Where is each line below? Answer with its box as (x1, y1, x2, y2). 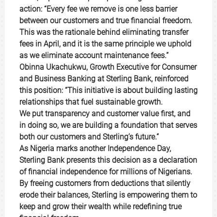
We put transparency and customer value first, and (19, 109, 190, 118)
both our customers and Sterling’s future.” (19, 132, 159, 141)
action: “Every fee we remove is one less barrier (19, 4, 177, 14)
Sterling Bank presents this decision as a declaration (19, 155, 197, 165)
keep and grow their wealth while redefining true (19, 202, 182, 211)
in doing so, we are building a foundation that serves (19, 121, 197, 130)
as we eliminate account (19, 51, 104, 60)
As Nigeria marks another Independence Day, (19, 144, 171, 153)
